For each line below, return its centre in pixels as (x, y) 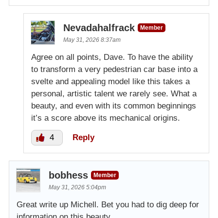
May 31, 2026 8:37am (92, 40)
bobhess (68, 175)
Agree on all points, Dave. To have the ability (112, 57)
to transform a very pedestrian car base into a (114, 70)
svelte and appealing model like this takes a (110, 82)
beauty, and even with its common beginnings (114, 106)
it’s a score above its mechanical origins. (106, 118)
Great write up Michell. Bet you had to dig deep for (108, 205)
